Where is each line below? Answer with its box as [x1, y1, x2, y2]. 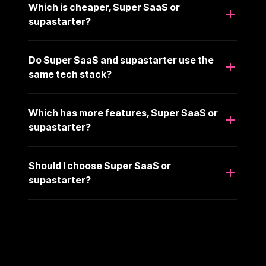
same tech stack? [28, 68, 112, 80]
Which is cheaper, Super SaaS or [28, 1, 180, 13]
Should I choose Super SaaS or [28, 160, 171, 172]
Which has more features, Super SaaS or [28, 107, 218, 119]
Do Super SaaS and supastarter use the [28, 54, 214, 66]
